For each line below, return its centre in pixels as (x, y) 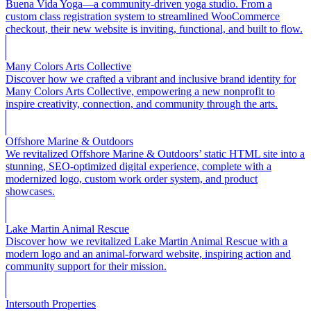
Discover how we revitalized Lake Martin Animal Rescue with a (146, 242)
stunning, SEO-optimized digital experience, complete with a (138, 167)
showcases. (30, 192)
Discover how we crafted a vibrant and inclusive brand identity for (151, 79)
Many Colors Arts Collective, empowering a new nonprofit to (140, 92)
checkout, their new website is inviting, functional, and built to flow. (154, 29)
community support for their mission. (86, 267)
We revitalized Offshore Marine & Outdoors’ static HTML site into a (155, 154)
